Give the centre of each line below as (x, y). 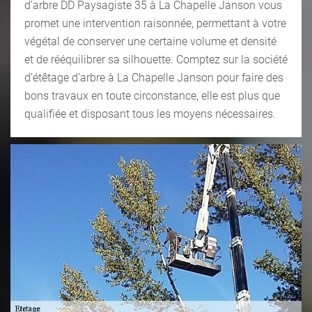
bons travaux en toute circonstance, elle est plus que (152, 95)
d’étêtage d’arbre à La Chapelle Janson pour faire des (154, 77)
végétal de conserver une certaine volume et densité (150, 41)
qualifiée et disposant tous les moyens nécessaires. (150, 114)
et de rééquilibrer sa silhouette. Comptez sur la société (156, 59)
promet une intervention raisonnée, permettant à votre (155, 23)
